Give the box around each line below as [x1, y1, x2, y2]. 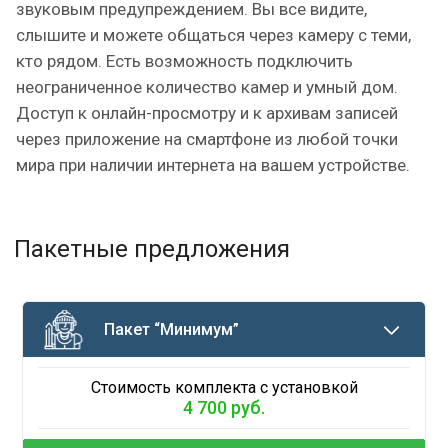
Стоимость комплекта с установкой [90, 378, 358, 397]
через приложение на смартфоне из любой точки [16, 129, 398, 149]
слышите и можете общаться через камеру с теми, [16, 25, 411, 45]
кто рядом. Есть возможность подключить [16, 51, 353, 71]
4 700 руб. [183, 397, 265, 418]
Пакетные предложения [14, 235, 290, 263]
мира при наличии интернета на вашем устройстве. [16, 155, 410, 175]
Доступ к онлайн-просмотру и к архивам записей [16, 103, 398, 123]
